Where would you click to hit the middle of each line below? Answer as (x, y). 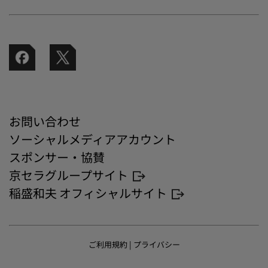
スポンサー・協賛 (57, 157)
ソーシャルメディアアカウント (92, 139)
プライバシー (156, 244)
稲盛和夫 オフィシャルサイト (88, 193)
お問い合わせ (45, 121)
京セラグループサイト (68, 175)
